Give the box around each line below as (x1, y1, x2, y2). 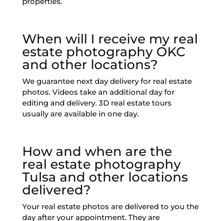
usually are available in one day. (22, 109, 139, 119)
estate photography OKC (22, 44, 185, 60)
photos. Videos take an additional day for (22, 87, 175, 97)
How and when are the (22, 144, 172, 160)
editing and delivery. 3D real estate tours (22, 98, 172, 108)
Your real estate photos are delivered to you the (22, 202, 199, 212)
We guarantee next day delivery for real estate (22, 76, 192, 86)
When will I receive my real (22, 31, 198, 47)
